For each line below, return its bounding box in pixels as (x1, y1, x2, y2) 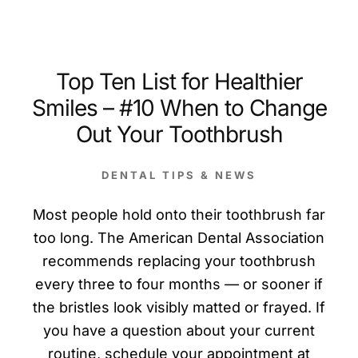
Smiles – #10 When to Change (31, 93, 327, 121)
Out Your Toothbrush (75, 120, 283, 148)
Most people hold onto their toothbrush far (33, 205, 325, 223)
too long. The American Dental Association (34, 229, 324, 246)
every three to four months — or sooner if (35, 275, 323, 292)
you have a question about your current (43, 321, 315, 339)
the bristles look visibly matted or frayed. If (33, 298, 325, 316)
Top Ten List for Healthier (55, 67, 303, 95)
